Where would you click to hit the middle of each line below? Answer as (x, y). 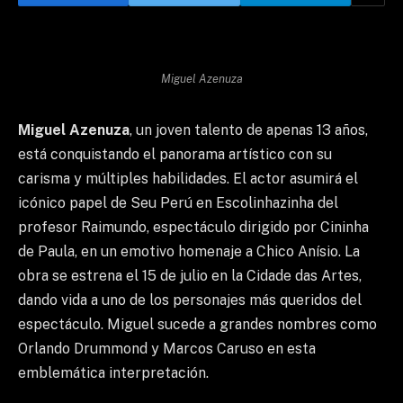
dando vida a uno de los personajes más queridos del (190, 300)
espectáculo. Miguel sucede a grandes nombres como (197, 325)
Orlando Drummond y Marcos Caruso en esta (167, 349)
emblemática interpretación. (113, 373)
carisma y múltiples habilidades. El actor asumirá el (188, 179)
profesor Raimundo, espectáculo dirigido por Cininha (193, 228)
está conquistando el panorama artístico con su (175, 155)
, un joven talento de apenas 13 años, (249, 130)
